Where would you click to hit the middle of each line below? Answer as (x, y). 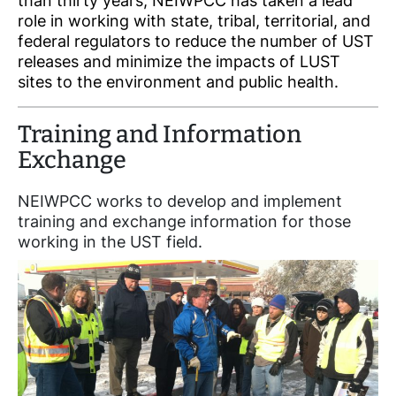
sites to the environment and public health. (178, 82)
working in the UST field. (110, 242)
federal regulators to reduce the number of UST (196, 42)
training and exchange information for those (184, 222)
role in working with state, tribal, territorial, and (194, 21)
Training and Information (160, 135)
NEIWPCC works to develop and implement (180, 202)
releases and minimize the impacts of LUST (179, 62)
